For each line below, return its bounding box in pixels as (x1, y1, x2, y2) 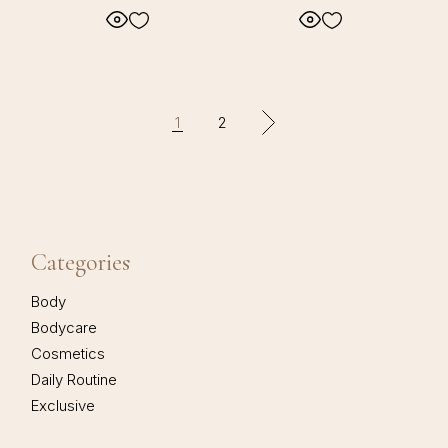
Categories (31, 248, 131, 278)
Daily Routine (31, 370, 118, 390)
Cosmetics (31, 344, 106, 364)
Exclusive (31, 396, 96, 416)
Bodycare (31, 318, 98, 338)
